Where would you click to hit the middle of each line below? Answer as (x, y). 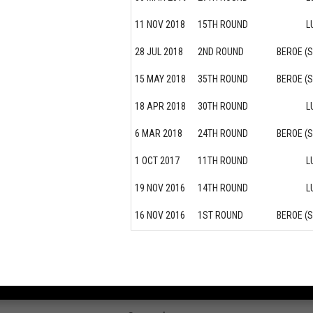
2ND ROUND (221, 52)
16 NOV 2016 (160, 216)
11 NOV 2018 (160, 25)
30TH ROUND (223, 107)
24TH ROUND (223, 134)
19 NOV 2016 (160, 188)
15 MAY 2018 (160, 79)
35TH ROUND (223, 79)
